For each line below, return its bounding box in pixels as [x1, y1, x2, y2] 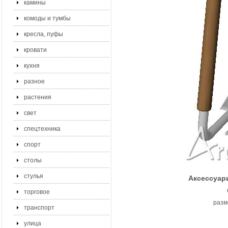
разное [24, 78, 45, 85]
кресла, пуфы [24, 31, 63, 38]
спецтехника [24, 125, 61, 132]
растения [24, 94, 51, 101]
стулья [24, 173, 43, 180]
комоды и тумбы [24, 15, 71, 22]
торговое [24, 188, 50, 195]
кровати [24, 46, 47, 53]
